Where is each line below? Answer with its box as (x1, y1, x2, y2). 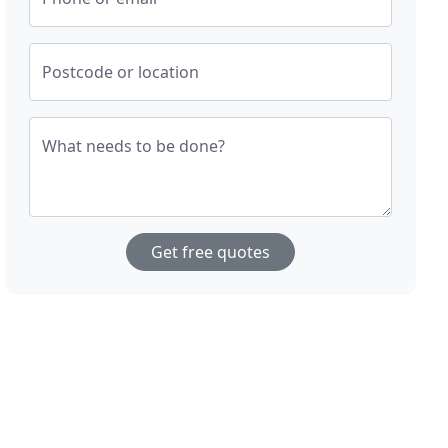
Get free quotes (151, 241, 271, 263)
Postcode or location (42, 61, 200, 83)
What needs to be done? (42, 135, 226, 157)
